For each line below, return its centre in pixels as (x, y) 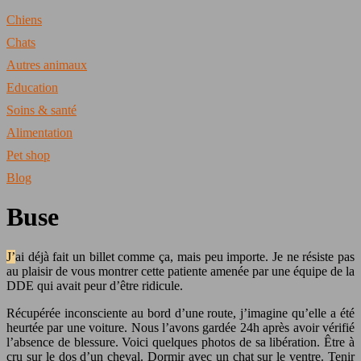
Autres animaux (47, 65)
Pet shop (28, 155)
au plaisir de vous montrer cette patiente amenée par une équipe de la (180, 271)
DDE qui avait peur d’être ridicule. (95, 285)
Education (32, 87)
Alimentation (39, 133)
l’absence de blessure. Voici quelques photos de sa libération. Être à (180, 342)
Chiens (24, 20)
